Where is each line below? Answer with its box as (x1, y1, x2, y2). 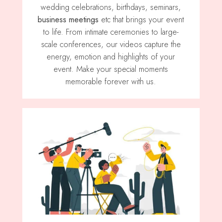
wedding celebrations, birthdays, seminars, (41, 1, 181, 13)
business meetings (38, 14, 99, 26)
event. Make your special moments (54, 63, 168, 75)
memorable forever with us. (65, 76, 157, 88)
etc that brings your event (99, 14, 184, 26)
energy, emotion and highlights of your (47, 51, 175, 63)
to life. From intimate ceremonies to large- (43, 26, 179, 38)
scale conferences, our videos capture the (41, 39, 181, 51)
